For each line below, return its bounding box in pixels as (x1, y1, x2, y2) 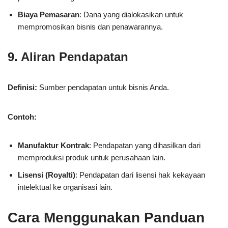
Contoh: (8, 112, 37, 121)
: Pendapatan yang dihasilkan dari (89, 140, 201, 150)
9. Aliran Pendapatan (8, 49, 128, 64)
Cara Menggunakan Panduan (8, 209, 205, 225)
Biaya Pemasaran (18, 10, 79, 19)
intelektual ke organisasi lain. (18, 182, 112, 191)
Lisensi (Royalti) (18, 170, 75, 179)
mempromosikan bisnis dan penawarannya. (18, 22, 163, 31)
